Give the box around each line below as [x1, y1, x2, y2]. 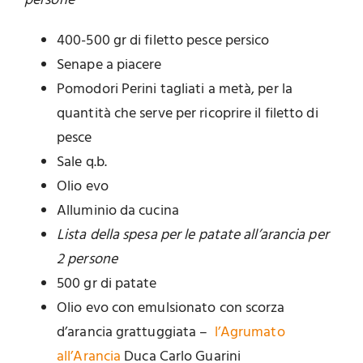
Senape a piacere [57, 53, 162, 78]
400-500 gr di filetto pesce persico [57, 29, 270, 53]
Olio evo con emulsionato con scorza [57, 297, 285, 321]
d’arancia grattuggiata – [57, 321, 215, 345]
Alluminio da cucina [57, 199, 179, 224]
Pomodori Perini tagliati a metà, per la [57, 78, 293, 102]
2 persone [57, 248, 117, 272]
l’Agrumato [214, 321, 285, 345]
